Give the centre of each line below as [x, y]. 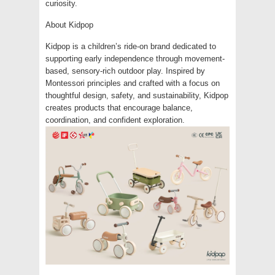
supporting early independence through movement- [135, 58]
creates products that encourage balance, [119, 107]
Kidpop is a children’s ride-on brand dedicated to [131, 46]
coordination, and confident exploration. [115, 120]
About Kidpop [69, 25]
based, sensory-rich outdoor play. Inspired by [125, 71]
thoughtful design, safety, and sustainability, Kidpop [137, 95]
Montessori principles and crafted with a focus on [133, 83]
